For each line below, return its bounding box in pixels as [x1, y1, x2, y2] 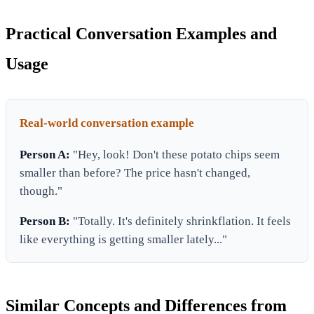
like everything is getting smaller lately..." [20, 232, 228, 246]
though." [20, 184, 63, 198]
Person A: [20, 147, 71, 161]
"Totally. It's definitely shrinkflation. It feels [70, 214, 292, 228]
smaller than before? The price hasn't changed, [20, 165, 251, 179]
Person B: [20, 214, 71, 228]
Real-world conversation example [20, 116, 195, 130]
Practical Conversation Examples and [6, 24, 277, 43]
